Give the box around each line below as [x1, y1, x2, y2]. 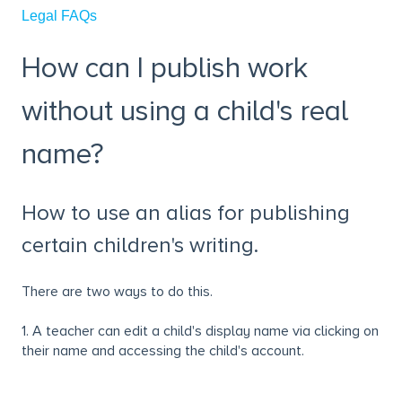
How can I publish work [22, 51, 308, 87]
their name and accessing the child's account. [22, 342, 304, 361]
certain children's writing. [22, 232, 258, 258]
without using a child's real [22, 94, 348, 130]
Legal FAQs [22, 8, 97, 24]
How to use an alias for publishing [22, 199, 350, 226]
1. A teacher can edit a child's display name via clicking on [22, 322, 379, 341]
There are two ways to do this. [22, 283, 213, 301]
